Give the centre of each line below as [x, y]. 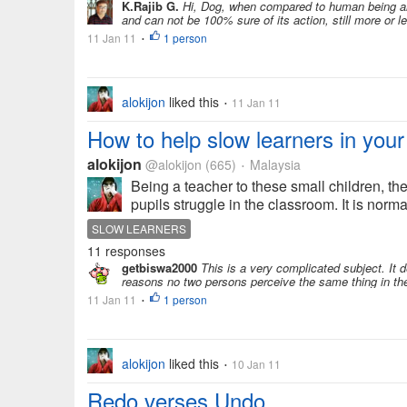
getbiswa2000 [159, 268]
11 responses [126, 251]
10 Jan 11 [255, 364]
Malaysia [273, 164]
